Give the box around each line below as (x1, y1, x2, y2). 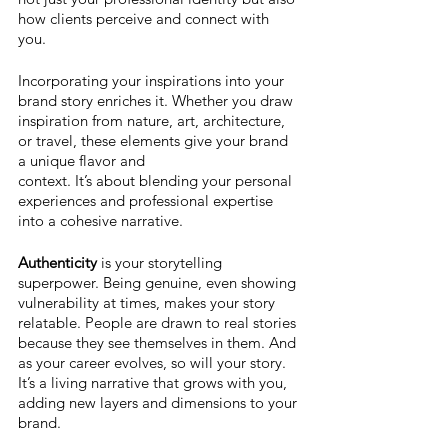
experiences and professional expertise (18, 191, 277, 211)
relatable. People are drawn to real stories (18, 313, 300, 333)
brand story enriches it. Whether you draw (18, 91, 297, 111)
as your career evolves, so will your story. (18, 353, 290, 373)
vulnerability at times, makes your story (18, 293, 279, 313)
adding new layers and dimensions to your (18, 393, 301, 413)
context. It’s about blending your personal (18, 171, 296, 191)
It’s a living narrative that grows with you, (18, 373, 291, 393)
